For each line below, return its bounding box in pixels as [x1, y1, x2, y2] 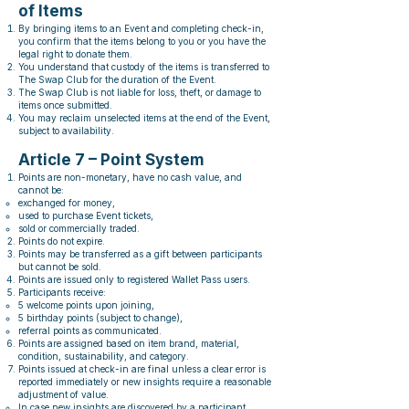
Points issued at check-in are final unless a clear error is [18, 363, 266, 374]
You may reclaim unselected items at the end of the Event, [18, 112, 270, 123]
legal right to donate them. [18, 48, 132, 59]
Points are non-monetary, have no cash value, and [18, 172, 242, 183]
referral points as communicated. [18, 325, 162, 336]
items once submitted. [18, 100, 112, 110]
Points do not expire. [18, 236, 105, 246]
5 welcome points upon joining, [18, 299, 154, 310]
